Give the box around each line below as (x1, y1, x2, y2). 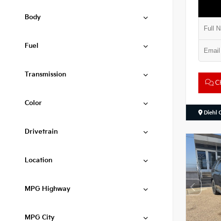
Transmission (25, 71, 66, 78)
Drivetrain (25, 128, 58, 136)
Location (25, 156, 52, 164)
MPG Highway (25, 185, 71, 193)
